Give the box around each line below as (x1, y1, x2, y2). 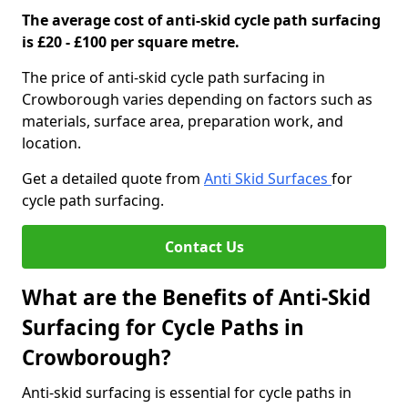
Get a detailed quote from (22, 168, 204, 189)
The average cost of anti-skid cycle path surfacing (22, 10, 381, 30)
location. (22, 133, 81, 153)
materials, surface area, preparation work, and (22, 111, 343, 131)
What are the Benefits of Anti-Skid (22, 283, 371, 311)
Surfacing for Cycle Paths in (22, 313, 304, 342)
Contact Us (164, 237, 244, 257)
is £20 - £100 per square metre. (22, 32, 240, 52)
